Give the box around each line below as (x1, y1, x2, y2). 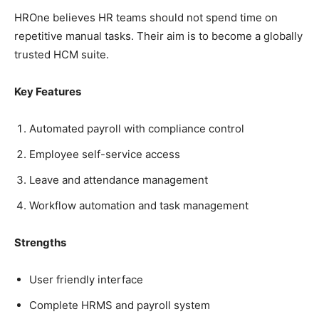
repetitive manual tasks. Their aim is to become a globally (14, 29, 303, 43)
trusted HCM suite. (14, 48, 109, 62)
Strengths (14, 236, 66, 250)
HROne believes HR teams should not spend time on (14, 11, 278, 25)
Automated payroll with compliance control (29, 122, 244, 136)
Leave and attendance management (29, 173, 208, 187)
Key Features (14, 85, 81, 99)
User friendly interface (29, 273, 143, 287)
